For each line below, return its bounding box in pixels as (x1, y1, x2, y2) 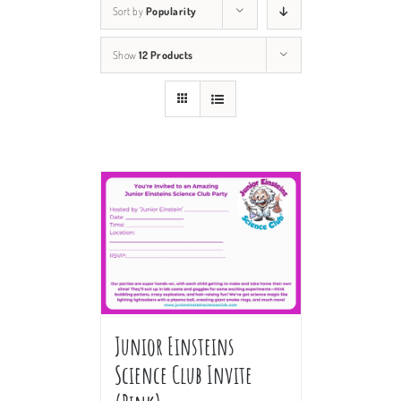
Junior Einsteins (114, 331, 235, 363)
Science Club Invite (114, 360, 252, 391)
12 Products (139, 47, 193, 62)
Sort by (112, 4, 146, 18)
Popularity (145, 4, 197, 18)
